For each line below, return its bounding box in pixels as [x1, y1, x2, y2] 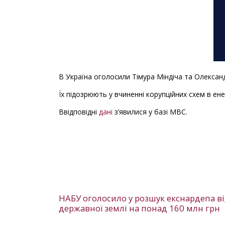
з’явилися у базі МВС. [113, 106, 187, 117]
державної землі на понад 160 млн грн [59, 202, 220, 214]
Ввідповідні [59, 106, 99, 117]
